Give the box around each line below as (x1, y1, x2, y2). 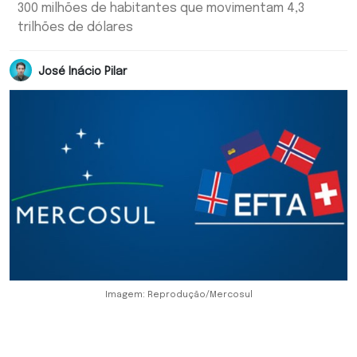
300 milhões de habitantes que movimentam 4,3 (18, 2, 304, 15)
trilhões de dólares (18, 21, 133, 34)
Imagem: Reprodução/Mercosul (104, 289, 253, 300)
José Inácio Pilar (38, 65, 127, 77)
